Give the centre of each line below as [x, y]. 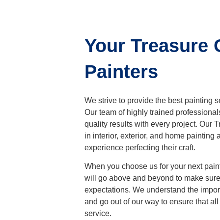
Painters [121, 72]
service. [99, 214]
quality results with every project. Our [149, 124]
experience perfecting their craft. [140, 148]
